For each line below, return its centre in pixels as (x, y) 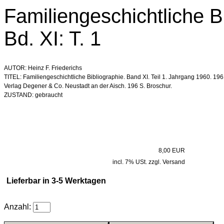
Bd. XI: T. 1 (52, 38)
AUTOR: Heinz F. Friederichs (43, 68)
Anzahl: (18, 207)
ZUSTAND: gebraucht (33, 95)
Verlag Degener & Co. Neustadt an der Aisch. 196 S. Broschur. (88, 86)
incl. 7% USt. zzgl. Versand (149, 162)
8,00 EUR (172, 150)
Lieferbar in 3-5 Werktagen (58, 181)
